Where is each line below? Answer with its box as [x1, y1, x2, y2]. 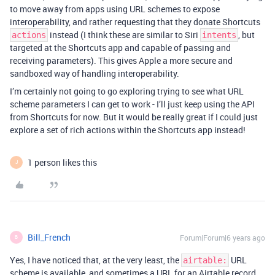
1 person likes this [28, 156, 97, 168]
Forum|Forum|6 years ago [180, 232, 265, 242]
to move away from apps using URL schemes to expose [10, 2, 220, 15]
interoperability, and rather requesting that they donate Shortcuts [10, 15, 260, 28]
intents [202, 29, 236, 40]
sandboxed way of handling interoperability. [10, 67, 179, 79]
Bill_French [28, 231, 71, 243]
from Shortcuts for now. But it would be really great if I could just [10, 110, 258, 123]
